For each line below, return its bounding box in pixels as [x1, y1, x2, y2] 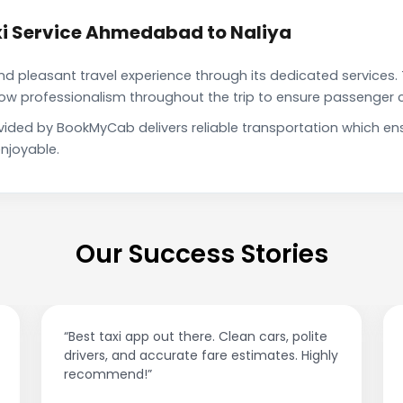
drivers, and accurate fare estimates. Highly [64, 346, 338, 365]
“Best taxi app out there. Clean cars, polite [64, 327, 327, 346]
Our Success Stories [75, 237, 328, 273]
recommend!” [64, 365, 152, 384]
